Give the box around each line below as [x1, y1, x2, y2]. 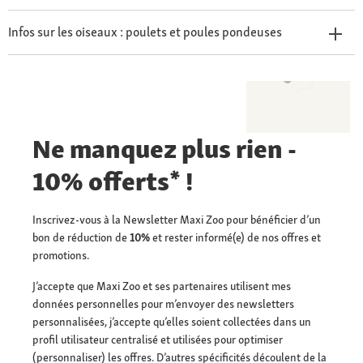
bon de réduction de [32, 230, 127, 246]
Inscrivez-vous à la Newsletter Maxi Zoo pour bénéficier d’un [32, 212, 321, 228]
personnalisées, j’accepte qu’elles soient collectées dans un [32, 314, 311, 330]
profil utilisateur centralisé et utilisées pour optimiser [32, 332, 283, 348]
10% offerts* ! [32, 164, 194, 199]
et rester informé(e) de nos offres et [152, 230, 321, 246]
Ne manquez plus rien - [32, 132, 297, 167]
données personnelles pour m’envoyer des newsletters [32, 297, 294, 312]
